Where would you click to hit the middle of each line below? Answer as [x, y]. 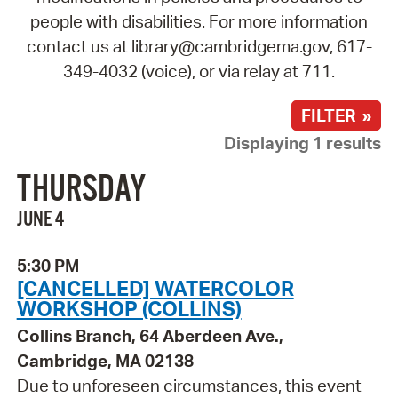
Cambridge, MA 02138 [105, 361]
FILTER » [337, 115]
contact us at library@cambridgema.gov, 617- [199, 46]
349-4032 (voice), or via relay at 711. [199, 71]
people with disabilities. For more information [199, 21]
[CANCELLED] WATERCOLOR [155, 288]
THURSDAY [81, 191]
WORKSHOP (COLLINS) [129, 309]
